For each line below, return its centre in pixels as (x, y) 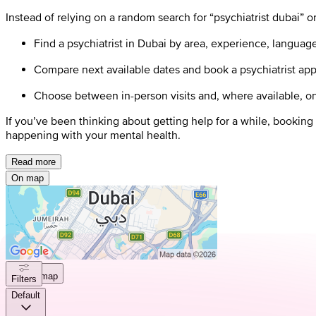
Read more (34, 162)
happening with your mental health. (93, 134)
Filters (24, 279)
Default (26, 295)
